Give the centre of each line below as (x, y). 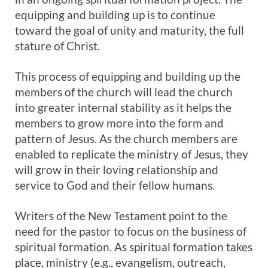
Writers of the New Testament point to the (121, 216)
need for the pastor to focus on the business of (131, 231)
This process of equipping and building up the (128, 76)
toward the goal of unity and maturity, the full (130, 30)
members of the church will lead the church (124, 92)
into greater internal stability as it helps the (123, 107)
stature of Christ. (57, 46)
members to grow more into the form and (119, 123)
